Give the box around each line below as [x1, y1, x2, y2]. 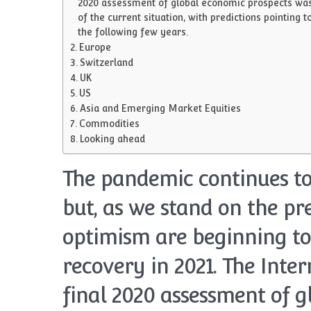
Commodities [78, 118, 140, 129]
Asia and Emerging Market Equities [79, 103, 241, 114]
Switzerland [79, 57, 133, 68]
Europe [78, 42, 111, 53]
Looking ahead [79, 133, 145, 144]
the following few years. [77, 26, 188, 37]
